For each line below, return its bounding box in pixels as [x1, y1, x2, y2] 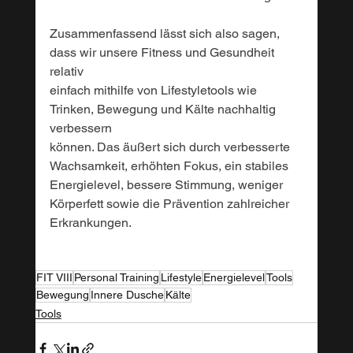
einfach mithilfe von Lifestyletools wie [49, 82, 260, 98]
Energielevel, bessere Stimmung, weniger [49, 176, 286, 192]
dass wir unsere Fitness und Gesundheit [49, 44, 277, 60]
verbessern [49, 120, 115, 136]
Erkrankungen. [49, 214, 132, 230]
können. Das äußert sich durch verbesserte [49, 139, 293, 154]
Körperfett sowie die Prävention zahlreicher [49, 195, 292, 211]
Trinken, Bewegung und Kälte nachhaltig [49, 101, 279, 117]
